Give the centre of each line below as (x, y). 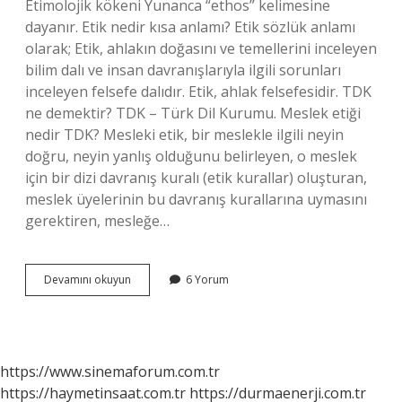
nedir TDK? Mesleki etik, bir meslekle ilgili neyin (184, 135)
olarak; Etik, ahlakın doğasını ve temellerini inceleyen (201, 48)
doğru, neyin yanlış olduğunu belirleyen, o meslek (191, 156)
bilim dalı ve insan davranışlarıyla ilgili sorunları (183, 70)
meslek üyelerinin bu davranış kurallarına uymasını (196, 199)
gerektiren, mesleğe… (97, 221)
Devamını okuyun (87, 280)
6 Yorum (207, 280)
